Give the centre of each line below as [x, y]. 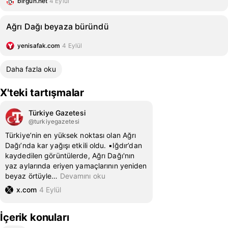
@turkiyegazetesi [54, 121]
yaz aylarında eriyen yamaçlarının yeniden [76, 166]
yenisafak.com [39, 46]
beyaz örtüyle [28, 176]
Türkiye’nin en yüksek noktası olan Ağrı [71, 135]
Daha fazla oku [31, 69]
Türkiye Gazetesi [57, 113]
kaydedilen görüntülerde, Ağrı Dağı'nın [70, 155]
